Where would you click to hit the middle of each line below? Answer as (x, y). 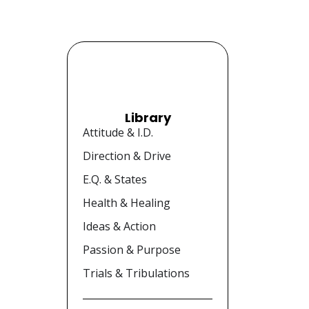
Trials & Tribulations (136, 273)
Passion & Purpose (131, 249)
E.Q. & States (114, 179)
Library (148, 117)
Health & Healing (126, 202)
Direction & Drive (127, 156)
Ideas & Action (119, 226)
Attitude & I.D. (118, 132)
